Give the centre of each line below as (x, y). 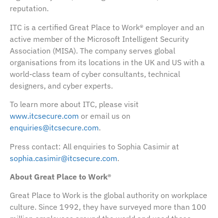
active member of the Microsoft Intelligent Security (99, 39)
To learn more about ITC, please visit (74, 104)
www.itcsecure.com (44, 116)
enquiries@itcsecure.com (54, 128)
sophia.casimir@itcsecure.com (64, 158)
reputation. (29, 9)
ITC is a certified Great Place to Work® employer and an (107, 27)
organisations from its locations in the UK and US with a (107, 62)
